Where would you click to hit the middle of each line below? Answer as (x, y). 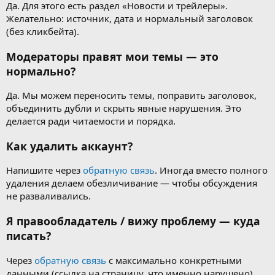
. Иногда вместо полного (211, 170)
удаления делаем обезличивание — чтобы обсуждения (132, 183)
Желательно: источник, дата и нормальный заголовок (130, 19)
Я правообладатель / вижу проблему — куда (133, 221)
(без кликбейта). (43, 32)
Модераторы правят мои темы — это (112, 56)
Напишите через (45, 170)
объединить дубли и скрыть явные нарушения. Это (124, 108)
